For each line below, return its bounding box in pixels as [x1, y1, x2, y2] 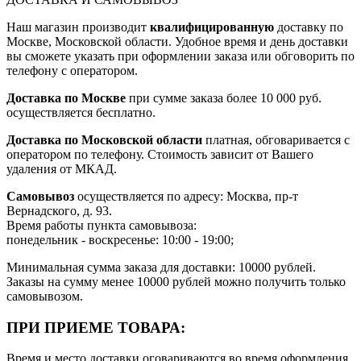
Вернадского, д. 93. [6, 203, 112, 218]
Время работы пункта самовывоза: [6, 218, 197, 232]
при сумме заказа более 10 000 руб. [126, 90, 322, 105]
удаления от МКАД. [6, 161, 117, 176]
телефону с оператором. [6, 63, 138, 77]
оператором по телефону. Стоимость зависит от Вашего [6, 147, 313, 161]
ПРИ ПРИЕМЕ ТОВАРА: [6, 318, 185, 336]
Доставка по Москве [6, 90, 126, 105]
